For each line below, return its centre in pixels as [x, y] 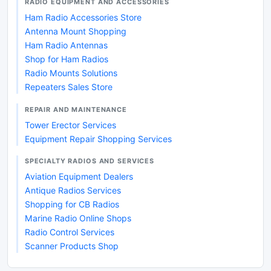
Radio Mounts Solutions [71, 73]
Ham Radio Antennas [66, 45]
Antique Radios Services [73, 190]
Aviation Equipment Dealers [79, 176]
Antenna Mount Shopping [75, 31]
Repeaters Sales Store [68, 87]
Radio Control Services [69, 232]
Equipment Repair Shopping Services [98, 139]
